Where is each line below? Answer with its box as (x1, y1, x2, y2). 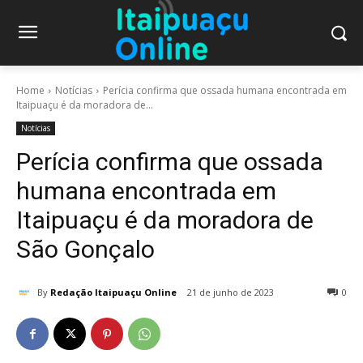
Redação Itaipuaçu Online (50, 285, 177, 298)
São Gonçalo (16, 235, 155, 264)
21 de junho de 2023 (187, 286, 274, 299)
